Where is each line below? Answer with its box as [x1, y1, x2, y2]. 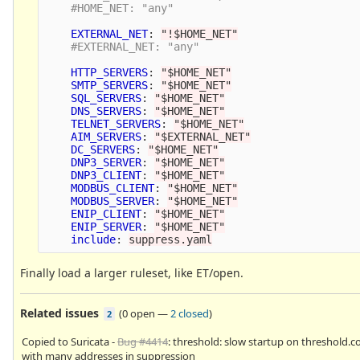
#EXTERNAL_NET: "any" [71, 39, 207, 53]
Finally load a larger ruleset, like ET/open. [20, 264, 243, 280]
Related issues [20, 305, 99, 321]
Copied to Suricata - [22, 333, 117, 349]
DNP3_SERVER [71, 155, 142, 169]
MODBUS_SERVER [71, 194, 155, 207]
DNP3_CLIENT [71, 168, 142, 182]
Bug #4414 [117, 333, 168, 349]
